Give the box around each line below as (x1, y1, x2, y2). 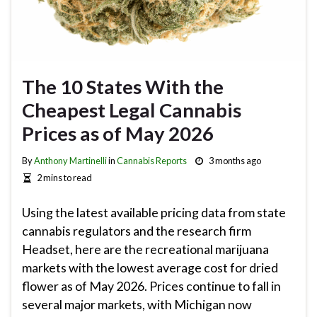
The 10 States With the (22, 74, 224, 98)
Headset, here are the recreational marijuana (22, 241, 269, 258)
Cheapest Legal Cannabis (22, 98, 241, 122)
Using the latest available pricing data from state (22, 204, 286, 221)
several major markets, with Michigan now (22, 296, 252, 313)
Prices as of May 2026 (22, 121, 214, 145)
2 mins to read (36, 171, 92, 183)
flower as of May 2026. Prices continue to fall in (22, 278, 281, 294)
